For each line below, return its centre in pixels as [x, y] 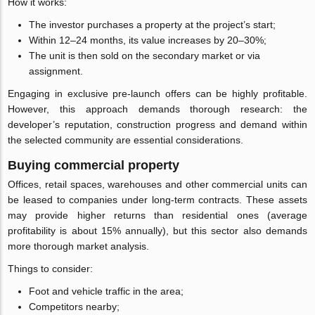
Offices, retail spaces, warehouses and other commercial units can [157, 184]
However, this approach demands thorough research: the [157, 109]
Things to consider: [51, 268]
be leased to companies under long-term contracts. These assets [157, 199]
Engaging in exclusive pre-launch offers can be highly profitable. [157, 93]
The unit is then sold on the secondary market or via [145, 55]
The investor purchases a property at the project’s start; [153, 24]
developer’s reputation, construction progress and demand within [157, 124]
